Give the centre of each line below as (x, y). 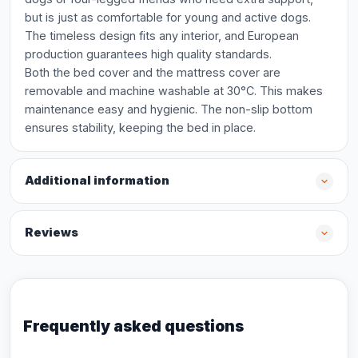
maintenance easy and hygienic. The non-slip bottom (169, 109)
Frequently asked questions (133, 326)
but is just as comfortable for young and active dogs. (168, 17)
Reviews (52, 233)
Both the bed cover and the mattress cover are (153, 72)
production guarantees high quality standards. (148, 54)
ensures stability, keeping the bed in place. (140, 127)
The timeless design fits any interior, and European (162, 36)
